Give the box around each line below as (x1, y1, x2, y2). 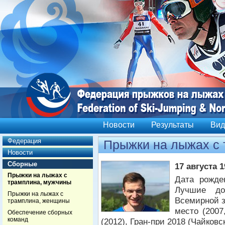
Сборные (8, 160, 37, 168)
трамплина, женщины (8, 197, 70, 204)
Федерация (8, 137, 41, 145)
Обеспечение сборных (8, 209, 72, 216)
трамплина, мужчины (8, 179, 71, 186)
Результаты (151, 121, 194, 129)
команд (8, 216, 28, 223)
